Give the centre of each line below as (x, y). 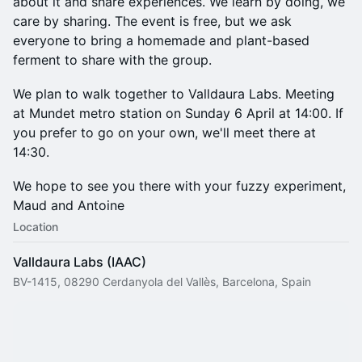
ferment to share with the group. (112, 59)
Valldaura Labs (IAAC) (80, 261)
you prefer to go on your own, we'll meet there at (164, 132)
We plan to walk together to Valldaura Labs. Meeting (174, 93)
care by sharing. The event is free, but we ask (152, 21)
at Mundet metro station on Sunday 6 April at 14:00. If (178, 113)
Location (36, 226)
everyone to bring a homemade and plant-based (161, 40)
